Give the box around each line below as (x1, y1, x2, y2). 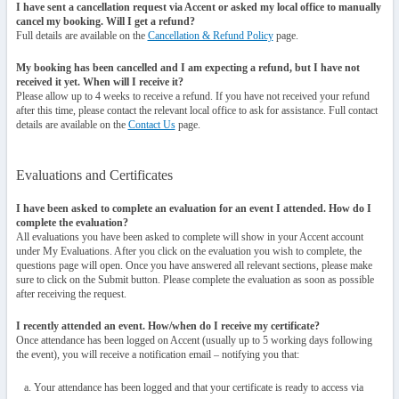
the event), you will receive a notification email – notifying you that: (15, 348, 299, 361)
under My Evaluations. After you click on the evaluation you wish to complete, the (15, 245, 362, 257)
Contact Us (127, 118, 175, 131)
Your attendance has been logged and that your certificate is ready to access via (33, 381, 363, 394)
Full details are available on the (15, 29, 148, 42)
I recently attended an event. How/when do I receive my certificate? (15, 320, 320, 332)
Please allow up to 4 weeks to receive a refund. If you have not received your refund (15, 90, 370, 102)
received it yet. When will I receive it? (15, 76, 183, 88)
